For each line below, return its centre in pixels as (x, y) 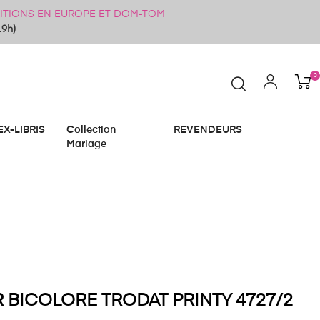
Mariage (86, 144)
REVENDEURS (208, 130)
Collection (91, 130)
